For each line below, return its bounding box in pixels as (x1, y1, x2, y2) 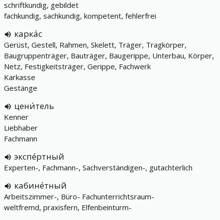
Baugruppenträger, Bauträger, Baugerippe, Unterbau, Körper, (4, 51, 214, 60)
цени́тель (14, 100, 54, 111)
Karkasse (4, 72, 35, 82)
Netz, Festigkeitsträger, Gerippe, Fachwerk (4, 61, 151, 71)
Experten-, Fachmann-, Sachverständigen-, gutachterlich (4, 163, 192, 172)
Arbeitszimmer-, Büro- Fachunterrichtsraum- (4, 192, 154, 201)
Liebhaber (4, 123, 38, 133)
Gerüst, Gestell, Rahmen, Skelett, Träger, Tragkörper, (4, 40, 187, 50)
